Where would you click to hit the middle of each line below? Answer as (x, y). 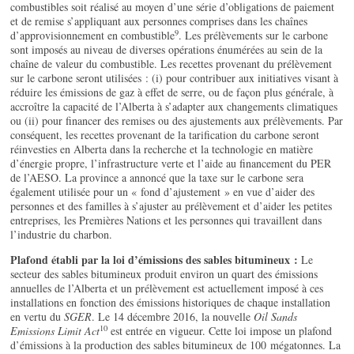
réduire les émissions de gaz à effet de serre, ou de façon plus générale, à (172, 92)
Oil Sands (276, 317)
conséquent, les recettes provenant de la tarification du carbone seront (165, 135)
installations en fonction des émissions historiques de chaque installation (171, 303)
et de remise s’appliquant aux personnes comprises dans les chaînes (159, 21)
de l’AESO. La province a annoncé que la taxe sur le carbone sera (157, 178)
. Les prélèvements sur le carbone (254, 36)
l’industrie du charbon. (62, 235)
